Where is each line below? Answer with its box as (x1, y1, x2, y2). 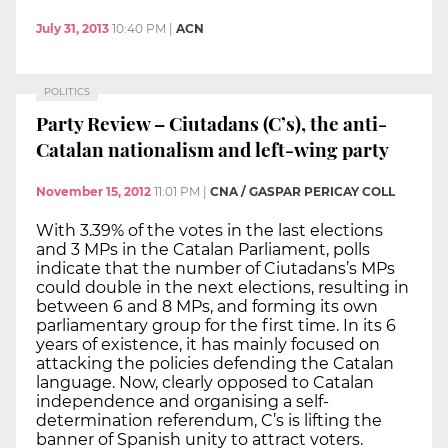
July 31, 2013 (36, 20, 109, 36)
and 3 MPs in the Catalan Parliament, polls (36, 239, 370, 259)
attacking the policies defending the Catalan (36, 353, 394, 373)
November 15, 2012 (36, 183, 151, 199)
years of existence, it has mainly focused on (36, 334, 380, 354)
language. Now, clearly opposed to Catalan (36, 372, 374, 392)
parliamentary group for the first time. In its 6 (36, 315, 396, 335)
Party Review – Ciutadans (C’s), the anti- (36, 110, 387, 137)
